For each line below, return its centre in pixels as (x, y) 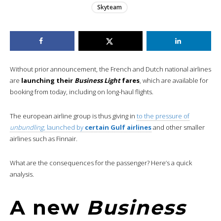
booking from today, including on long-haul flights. (82, 92)
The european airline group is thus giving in (73, 116)
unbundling (27, 127)
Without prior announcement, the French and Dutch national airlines (110, 69)
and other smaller (178, 127)
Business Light (97, 80)
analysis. (22, 174)
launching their (48, 80)
